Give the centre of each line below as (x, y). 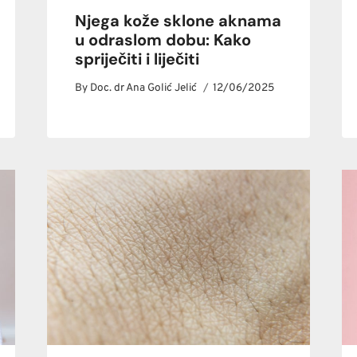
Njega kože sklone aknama (178, 21)
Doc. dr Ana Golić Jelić (144, 88)
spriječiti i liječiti (137, 59)
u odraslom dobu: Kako (163, 40)
